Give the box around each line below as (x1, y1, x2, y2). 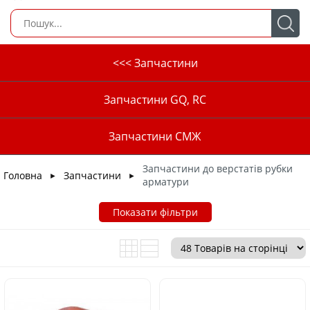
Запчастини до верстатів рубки (143, 162, 293, 175)
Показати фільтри (112, 206, 198, 219)
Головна (3, 168, 42, 182)
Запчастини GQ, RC (104, 92, 206, 107)
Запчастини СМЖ (109, 129, 201, 144)
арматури (143, 175, 189, 188)
